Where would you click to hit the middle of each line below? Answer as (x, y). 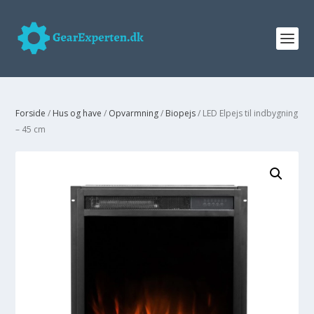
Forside (31, 113)
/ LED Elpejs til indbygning (247, 113)
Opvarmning (134, 113)
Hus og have (77, 113)
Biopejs (181, 113)
